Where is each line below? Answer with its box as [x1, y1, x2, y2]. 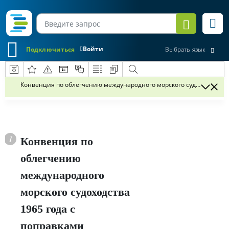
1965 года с [20, 202, 75, 215]
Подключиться [26, 44, 75, 54]
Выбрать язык [165, 45, 205, 54]
